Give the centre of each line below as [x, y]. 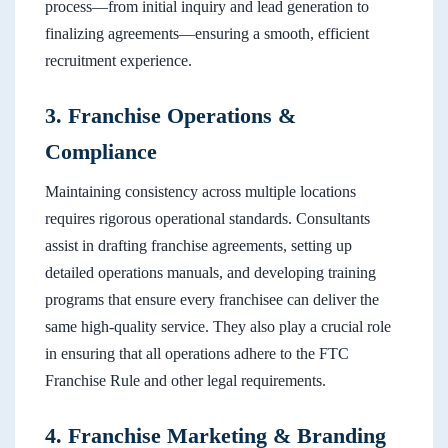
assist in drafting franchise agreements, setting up [198, 246]
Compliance [101, 152]
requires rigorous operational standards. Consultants [207, 219]
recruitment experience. [118, 61]
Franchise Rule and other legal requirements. [185, 381]
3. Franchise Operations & [170, 116]
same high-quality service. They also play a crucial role [218, 327]
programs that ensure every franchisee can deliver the [212, 300]
